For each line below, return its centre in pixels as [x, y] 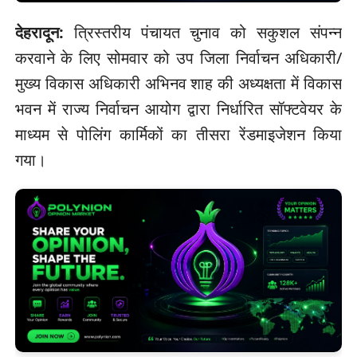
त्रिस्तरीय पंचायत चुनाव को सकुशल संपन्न [203, 33]
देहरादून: [39, 33]
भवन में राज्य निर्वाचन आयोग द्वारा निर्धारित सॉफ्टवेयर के [178, 109]
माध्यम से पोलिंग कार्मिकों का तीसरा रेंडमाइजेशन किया [178, 135]
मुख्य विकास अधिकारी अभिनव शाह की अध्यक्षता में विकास [178, 84]
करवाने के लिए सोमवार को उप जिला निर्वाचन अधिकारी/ [178, 58]
